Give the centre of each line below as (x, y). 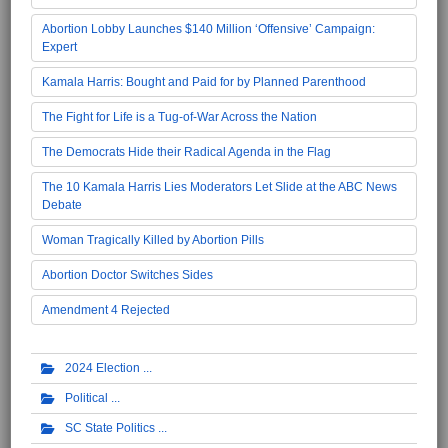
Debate (62, 205)
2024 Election (102, 368)
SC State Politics (110, 427)
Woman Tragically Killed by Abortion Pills (153, 240)
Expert (59, 47)
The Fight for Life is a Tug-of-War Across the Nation (179, 117)
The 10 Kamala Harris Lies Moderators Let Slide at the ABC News (219, 187)
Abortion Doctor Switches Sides (127, 275)
